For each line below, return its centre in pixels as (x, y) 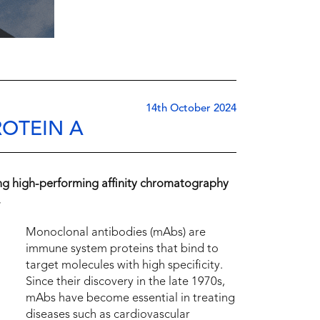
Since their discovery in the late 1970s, (125, 282)
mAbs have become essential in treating (130, 298)
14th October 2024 (191, 109)
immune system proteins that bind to (122, 249)
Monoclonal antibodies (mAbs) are (116, 232)
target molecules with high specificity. (124, 265)
